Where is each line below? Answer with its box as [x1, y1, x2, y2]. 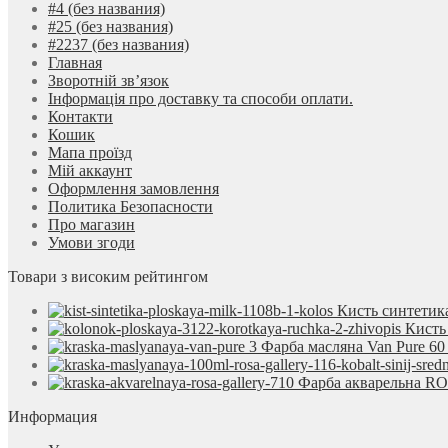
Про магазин [48, 216, 135, 234]
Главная [48, 54, 102, 72]
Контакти [48, 108, 113, 126]
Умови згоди [48, 234, 135, 252]
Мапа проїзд [48, 144, 132, 162]
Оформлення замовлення [48, 180, 219, 198]
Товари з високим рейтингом [8, 268, 208, 286]
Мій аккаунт [48, 162, 132, 180]
